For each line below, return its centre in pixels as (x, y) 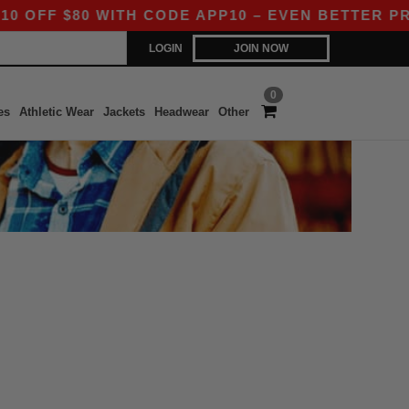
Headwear (181, 112)
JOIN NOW (261, 48)
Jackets (124, 112)
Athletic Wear (56, 112)
